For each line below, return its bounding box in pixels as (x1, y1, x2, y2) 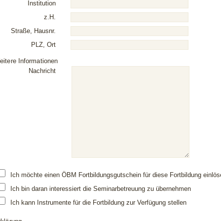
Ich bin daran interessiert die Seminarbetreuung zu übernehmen (10, 185, 191, 192)
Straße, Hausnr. (11, 27, 56, 35)
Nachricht (29, 67, 56, 74)
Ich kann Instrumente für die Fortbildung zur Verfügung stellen (10, 199, 187, 206)
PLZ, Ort (31, 41, 56, 48)
